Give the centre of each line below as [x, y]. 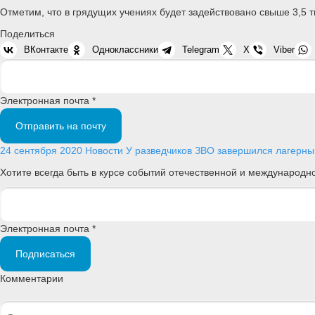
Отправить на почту [61, 126]
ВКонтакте [46, 49]
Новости [104, 150]
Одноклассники [125, 49]
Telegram [201, 49]
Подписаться [45, 254]
